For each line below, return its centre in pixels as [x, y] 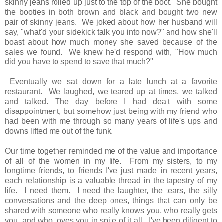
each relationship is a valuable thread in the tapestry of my [111, 180]
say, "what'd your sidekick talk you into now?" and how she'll [111, 32]
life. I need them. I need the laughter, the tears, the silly [111, 190]
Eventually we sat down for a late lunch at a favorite [111, 81]
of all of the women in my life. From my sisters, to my [111, 161]
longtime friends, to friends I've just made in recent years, [111, 170]
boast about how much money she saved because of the [111, 42]
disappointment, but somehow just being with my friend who [111, 111]
